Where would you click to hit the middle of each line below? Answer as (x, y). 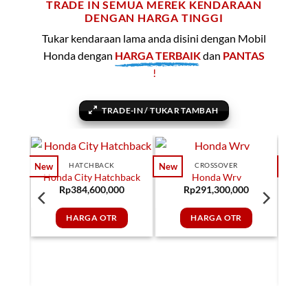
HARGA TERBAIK (158, 55)
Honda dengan (79, 55)
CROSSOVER (216, 165)
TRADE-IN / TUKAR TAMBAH (160, 110)
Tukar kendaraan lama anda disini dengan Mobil (154, 38)
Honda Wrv (216, 177)
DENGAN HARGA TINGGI (154, 17)
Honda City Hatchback (92, 177)
